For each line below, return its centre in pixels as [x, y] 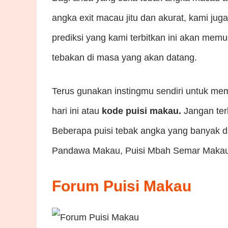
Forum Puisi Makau [122, 186]
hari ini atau [77, 111]
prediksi [68, 37]
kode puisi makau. [143, 111]
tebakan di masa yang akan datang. [124, 57]
